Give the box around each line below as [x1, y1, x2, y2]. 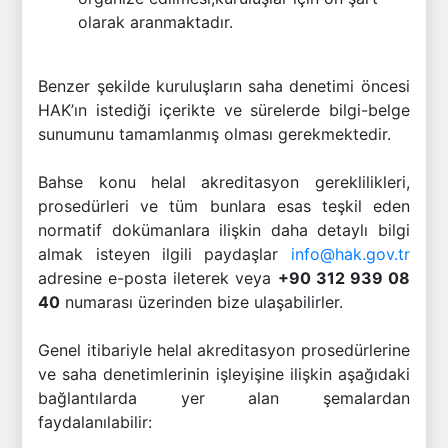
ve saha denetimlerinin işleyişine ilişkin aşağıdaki [38, 364, 410, 384]
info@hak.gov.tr [290, 244, 410, 264]
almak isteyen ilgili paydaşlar [38, 244, 291, 264]
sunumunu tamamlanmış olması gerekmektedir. [38, 124, 392, 144]
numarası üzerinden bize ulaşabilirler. [60, 292, 344, 312]
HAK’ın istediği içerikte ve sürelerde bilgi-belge [38, 100, 410, 120]
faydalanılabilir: [38, 412, 153, 432]
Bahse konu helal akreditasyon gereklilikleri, [38, 172, 410, 192]
